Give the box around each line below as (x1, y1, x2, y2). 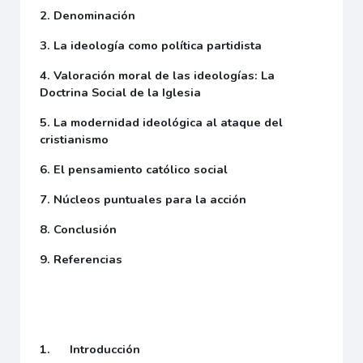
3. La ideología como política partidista (40, 36, 263, 53)
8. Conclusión (40, 220, 117, 237)
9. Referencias (40, 250, 123, 267)
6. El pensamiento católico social (40, 160, 228, 177)
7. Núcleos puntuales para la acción (40, 190, 247, 207)
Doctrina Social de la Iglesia (40, 83, 202, 100)
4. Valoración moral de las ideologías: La (40, 66, 275, 83)
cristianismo (40, 130, 109, 147)
